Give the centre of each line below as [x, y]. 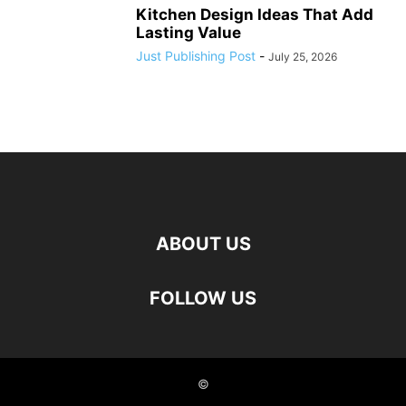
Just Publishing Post [196, 56]
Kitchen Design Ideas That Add [255, 15]
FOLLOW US [203, 299]
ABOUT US [203, 244]
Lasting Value [188, 33]
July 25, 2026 [303, 57]
